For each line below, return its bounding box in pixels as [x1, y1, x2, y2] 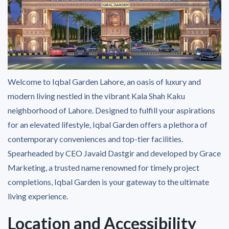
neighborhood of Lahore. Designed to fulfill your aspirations [8, 105, 215, 115]
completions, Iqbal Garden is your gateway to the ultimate [8, 176, 209, 187]
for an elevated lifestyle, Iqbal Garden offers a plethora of [8, 119, 208, 129]
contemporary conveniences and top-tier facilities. [8, 133, 183, 144]
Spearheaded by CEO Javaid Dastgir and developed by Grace [8, 148, 221, 158]
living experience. [8, 191, 68, 201]
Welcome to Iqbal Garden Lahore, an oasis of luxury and [8, 76, 201, 86]
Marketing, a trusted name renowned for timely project [8, 162, 199, 172]
